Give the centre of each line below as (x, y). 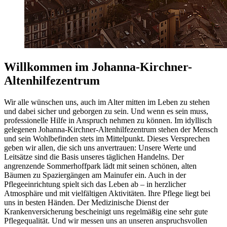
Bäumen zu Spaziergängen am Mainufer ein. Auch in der (95, 175)
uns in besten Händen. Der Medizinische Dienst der (86, 202)
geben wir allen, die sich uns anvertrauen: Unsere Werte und (100, 147)
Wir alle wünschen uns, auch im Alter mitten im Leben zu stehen (107, 102)
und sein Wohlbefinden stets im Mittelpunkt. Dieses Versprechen (107, 138)
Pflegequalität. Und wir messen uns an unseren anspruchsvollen (106, 220)
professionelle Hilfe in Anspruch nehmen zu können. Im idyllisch (108, 120)
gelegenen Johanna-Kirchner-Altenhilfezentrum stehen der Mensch (111, 129)
